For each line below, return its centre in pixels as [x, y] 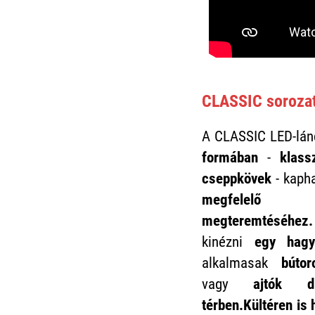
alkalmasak [242, 263]
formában [230, 158]
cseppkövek [237, 179]
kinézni [228, 242]
